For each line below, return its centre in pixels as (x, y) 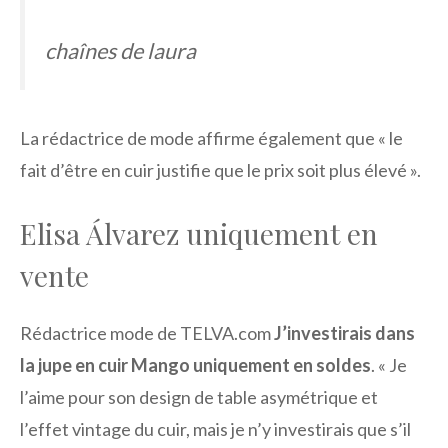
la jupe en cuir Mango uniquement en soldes (195, 365)
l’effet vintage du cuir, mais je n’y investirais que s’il (215, 429)
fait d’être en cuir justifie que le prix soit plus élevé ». (220, 170)
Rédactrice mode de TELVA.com (147, 333)
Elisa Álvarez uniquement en (199, 234)
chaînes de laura (120, 50)
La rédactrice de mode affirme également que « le (211, 138)
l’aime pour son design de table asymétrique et (199, 397)
